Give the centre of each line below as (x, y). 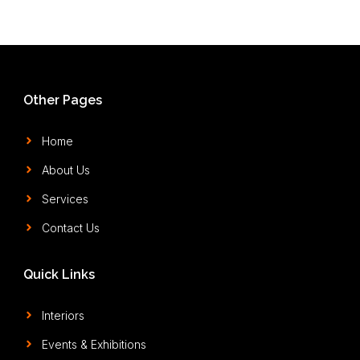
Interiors (63, 315)
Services (65, 198)
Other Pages (63, 100)
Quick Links (59, 274)
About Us (65, 170)
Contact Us (70, 227)
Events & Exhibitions (94, 344)
